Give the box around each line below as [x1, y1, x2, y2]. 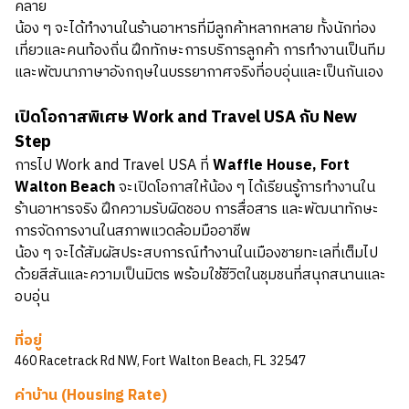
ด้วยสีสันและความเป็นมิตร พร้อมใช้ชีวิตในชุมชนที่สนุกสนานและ [15, 263, 386, 288]
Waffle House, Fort [209, 153, 350, 178]
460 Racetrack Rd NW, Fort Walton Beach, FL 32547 [15, 351, 306, 372]
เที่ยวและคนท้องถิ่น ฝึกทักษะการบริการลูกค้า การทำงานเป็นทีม [15, 38, 385, 63]
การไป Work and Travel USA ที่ [15, 153, 209, 178]
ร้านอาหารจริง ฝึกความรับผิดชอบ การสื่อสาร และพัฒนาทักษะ [15, 197, 379, 222]
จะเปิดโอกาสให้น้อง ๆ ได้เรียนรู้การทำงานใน [115, 175, 375, 200]
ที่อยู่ [15, 329, 42, 353]
